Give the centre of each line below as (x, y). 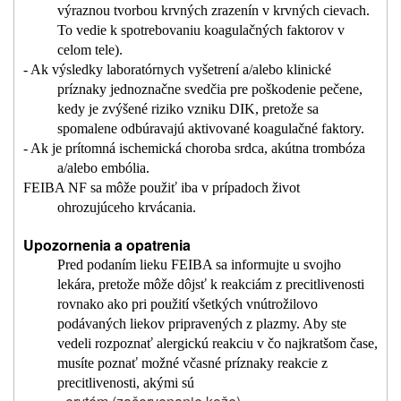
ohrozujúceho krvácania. (126, 208)
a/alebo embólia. (103, 168)
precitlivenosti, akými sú (125, 383)
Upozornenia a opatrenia (107, 245)
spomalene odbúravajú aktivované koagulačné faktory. (210, 129)
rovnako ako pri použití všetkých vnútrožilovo (187, 304)
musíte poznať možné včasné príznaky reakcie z (192, 363)
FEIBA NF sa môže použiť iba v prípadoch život (162, 188)
